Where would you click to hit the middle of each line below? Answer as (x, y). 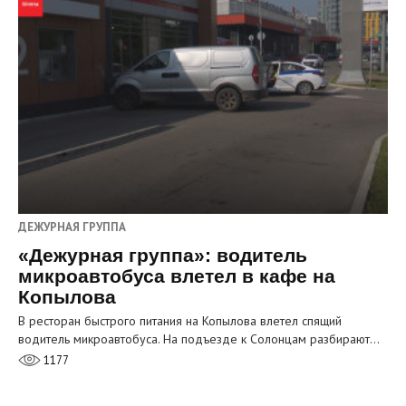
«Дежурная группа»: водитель (163, 255)
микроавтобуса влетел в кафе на (177, 275)
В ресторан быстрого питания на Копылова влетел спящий (180, 320)
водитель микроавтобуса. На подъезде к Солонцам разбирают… (199, 338)
